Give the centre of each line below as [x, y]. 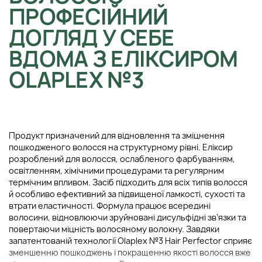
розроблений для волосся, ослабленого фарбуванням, [122, 158]
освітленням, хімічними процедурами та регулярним [116, 170]
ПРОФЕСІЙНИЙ [89, 16]
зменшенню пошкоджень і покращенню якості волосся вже [130, 252]
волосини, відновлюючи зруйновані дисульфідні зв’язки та [127, 217]
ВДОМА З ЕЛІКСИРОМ [123, 58]
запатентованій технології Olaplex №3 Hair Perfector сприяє [130, 240]
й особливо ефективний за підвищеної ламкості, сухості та [127, 194]
